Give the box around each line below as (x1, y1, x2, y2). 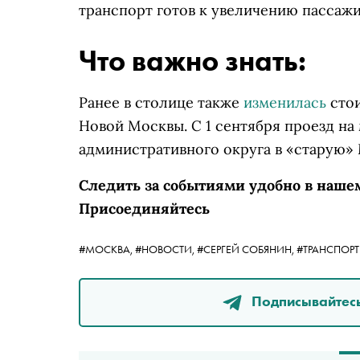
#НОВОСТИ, (135, 242, 197, 256)
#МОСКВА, (79, 242, 135, 256)
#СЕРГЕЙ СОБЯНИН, (197, 242, 297, 256)
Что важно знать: (79, 43, 306, 80)
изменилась (243, 93, 326, 112)
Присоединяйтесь (79, 199, 210, 218)
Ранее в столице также (79, 93, 243, 112)
